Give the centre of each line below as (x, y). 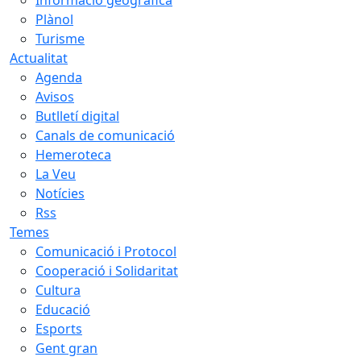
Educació (63, 309)
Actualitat (39, 58)
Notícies (60, 193)
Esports (59, 328)
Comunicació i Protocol (106, 251)
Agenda (59, 77)
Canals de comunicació (105, 135)
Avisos (55, 96)
